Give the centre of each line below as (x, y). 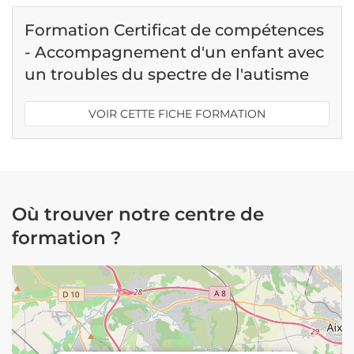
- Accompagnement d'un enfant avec (174, 52)
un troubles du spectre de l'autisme (167, 74)
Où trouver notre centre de (138, 214)
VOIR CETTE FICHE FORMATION (177, 113)
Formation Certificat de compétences (174, 30)
